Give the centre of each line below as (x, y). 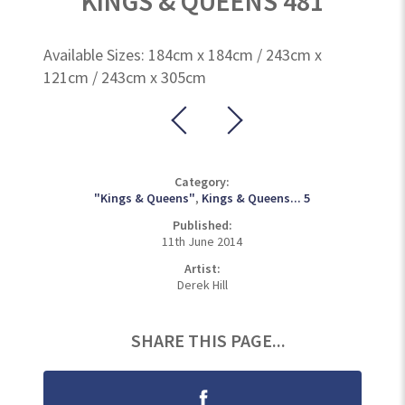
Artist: (202, 268)
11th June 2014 (202, 241)
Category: (202, 182)
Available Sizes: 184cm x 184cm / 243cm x (183, 55)
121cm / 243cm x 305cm (125, 77)
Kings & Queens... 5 (256, 198)
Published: (202, 225)
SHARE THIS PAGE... (209, 340)
